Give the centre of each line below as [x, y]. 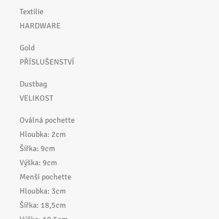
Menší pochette [45, 177]
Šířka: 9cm [37, 149]
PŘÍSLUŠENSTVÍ [47, 62]
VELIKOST [36, 99]
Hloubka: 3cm [43, 191]
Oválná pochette [47, 120]
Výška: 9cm [38, 163]
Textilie [32, 12]
